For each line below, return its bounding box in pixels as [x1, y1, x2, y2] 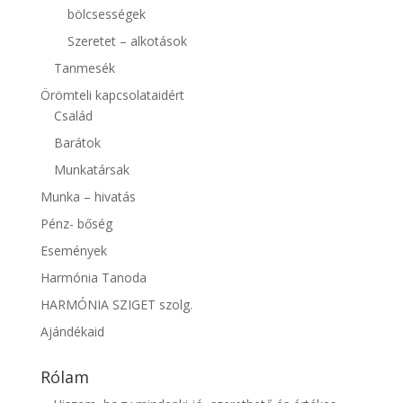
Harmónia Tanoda [40, 268, 147, 286]
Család [53, 106, 93, 124]
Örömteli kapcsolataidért [40, 85, 184, 103]
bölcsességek [67, 4, 146, 22]
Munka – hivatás [40, 187, 136, 205]
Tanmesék [53, 58, 115, 76]
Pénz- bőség [40, 214, 112, 232]
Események [40, 241, 107, 259]
